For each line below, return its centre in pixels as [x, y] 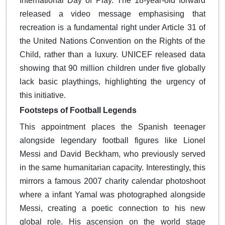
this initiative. [43, 95]
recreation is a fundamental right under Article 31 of [113, 28]
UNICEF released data [163, 55]
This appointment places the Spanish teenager [113, 127]
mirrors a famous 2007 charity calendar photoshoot [113, 181]
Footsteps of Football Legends [78, 110]
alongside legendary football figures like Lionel [113, 141]
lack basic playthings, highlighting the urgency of [113, 82]
